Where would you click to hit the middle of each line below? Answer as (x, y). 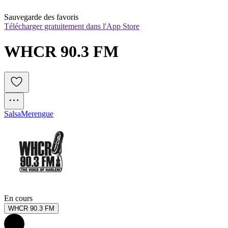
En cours (18, 198)
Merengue (37, 114)
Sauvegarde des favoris (41, 17)
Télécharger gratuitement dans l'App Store (72, 26)
